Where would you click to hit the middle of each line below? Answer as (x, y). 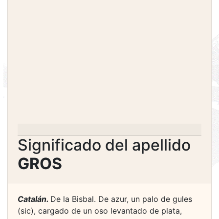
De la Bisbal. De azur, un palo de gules (121, 199)
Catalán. (34, 199)
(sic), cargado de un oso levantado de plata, (100, 211)
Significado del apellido (104, 145)
